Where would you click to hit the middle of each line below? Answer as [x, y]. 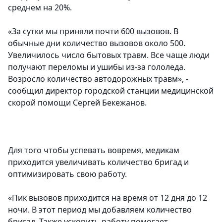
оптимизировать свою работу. [67, 174]
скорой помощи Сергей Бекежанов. [77, 103]
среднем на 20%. [40, 8]
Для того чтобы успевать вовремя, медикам [94, 150]
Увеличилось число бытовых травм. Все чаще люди [109, 55]
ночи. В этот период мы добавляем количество [100, 210]
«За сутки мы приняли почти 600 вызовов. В [93, 31]
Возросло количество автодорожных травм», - [98, 79]
